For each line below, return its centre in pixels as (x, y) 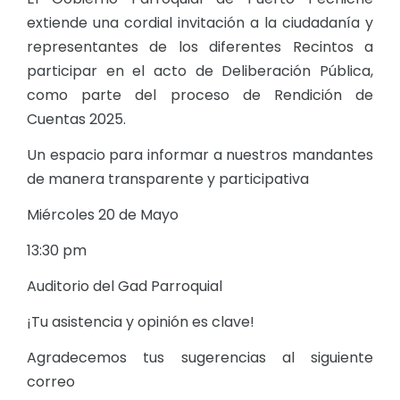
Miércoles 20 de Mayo (103, 215)
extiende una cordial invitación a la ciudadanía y (200, 23)
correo (51, 382)
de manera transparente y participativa (168, 179)
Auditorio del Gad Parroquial (125, 287)
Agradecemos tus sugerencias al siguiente (200, 358)
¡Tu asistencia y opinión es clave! (141, 322)
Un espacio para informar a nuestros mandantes (200, 155)
